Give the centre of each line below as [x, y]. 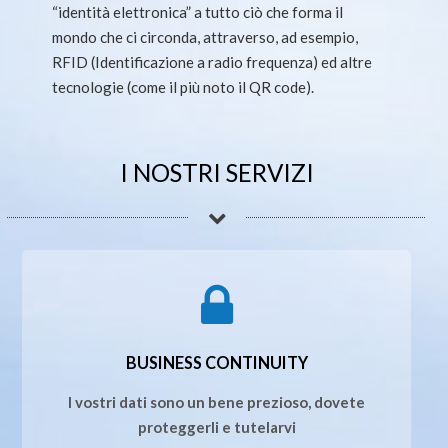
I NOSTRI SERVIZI [216, 172]
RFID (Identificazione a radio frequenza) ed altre [212, 61]
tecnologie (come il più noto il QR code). [183, 86]
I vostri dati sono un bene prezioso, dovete [216, 401]
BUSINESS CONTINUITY [216, 362]
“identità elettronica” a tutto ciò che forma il [198, 11]
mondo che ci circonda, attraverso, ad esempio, [205, 36]
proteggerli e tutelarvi [216, 426]
